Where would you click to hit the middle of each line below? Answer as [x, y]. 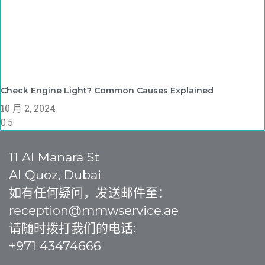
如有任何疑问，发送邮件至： [90, 193]
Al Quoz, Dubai [55, 175]
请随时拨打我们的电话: [72, 228]
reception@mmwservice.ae [94, 211]
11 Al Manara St [54, 157]
